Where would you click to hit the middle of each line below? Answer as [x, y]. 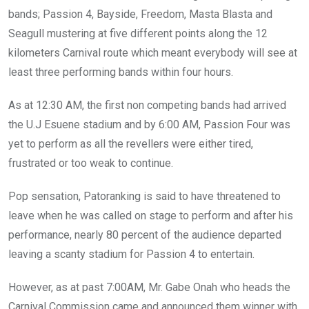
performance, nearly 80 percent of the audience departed [145, 235]
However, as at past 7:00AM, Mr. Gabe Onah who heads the [149, 288]
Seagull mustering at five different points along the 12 [138, 34]
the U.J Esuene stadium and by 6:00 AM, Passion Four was [149, 125]
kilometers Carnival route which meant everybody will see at [153, 53]
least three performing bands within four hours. [121, 72]
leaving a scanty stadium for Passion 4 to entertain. [131, 255]
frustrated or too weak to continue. [91, 163]
